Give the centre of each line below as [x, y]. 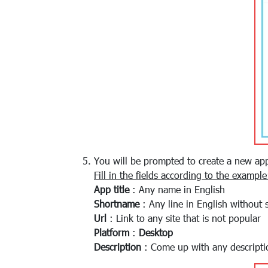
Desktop [156, 232]
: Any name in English [177, 189]
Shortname [117, 203]
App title [112, 189]
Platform [112, 232]
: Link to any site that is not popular [184, 218]
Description [118, 246]
